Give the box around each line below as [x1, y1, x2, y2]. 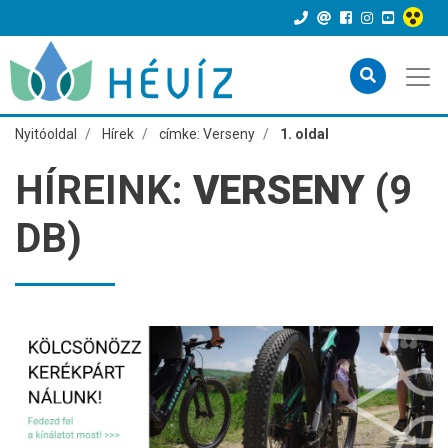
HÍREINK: [15, 167, 193, 214]
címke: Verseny [159, 126, 255, 142]
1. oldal [280, 126, 329, 142]
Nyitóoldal [15, 126, 77, 142]
